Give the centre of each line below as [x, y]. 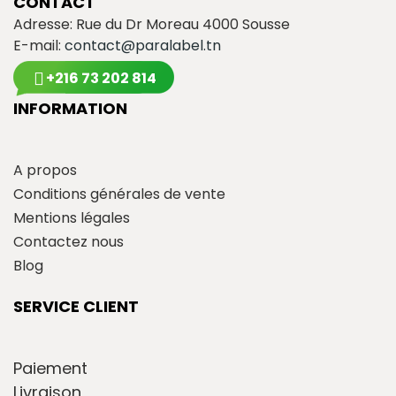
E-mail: [39, 45]
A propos [45, 170]
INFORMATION [70, 108]
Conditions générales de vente [119, 194]
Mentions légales [72, 217]
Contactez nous [69, 241]
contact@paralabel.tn [143, 45]
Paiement [50, 368]
